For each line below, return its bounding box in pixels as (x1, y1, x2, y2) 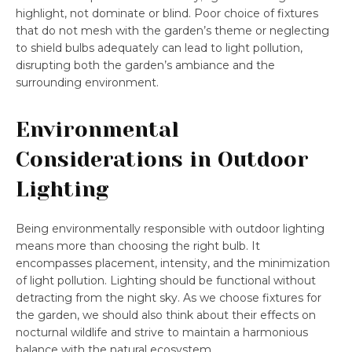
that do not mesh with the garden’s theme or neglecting (16, 23, 329, 38)
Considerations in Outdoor (16, 146, 309, 171)
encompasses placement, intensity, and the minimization (16, 255, 330, 270)
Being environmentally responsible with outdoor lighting (16, 221, 324, 236)
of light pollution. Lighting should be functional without (16, 273, 316, 288)
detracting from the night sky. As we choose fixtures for (16, 290, 321, 305)
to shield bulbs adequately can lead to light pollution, (16, 40, 302, 55)
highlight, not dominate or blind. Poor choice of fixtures (16, 5, 318, 20)
